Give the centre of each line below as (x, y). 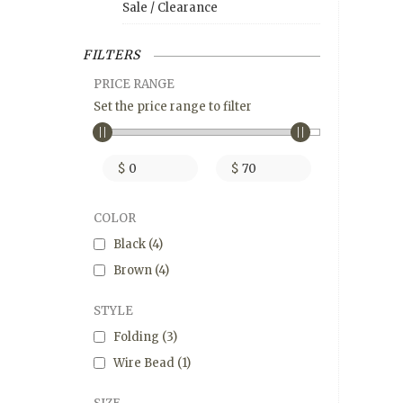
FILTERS (112, 55)
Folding (138, 337)
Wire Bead (145, 363)
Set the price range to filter (173, 107)
